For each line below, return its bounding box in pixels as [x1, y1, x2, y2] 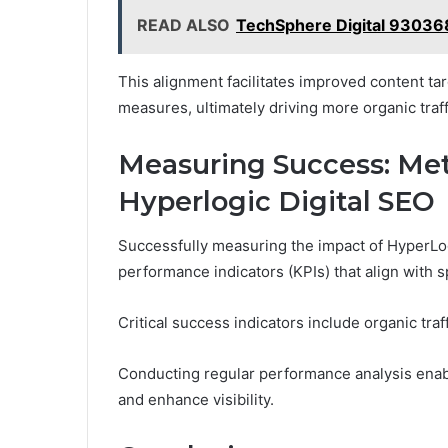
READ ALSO [137, 14, 230, 35]
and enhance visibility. [118, 390, 274, 410]
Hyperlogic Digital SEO [118, 184, 435, 218]
